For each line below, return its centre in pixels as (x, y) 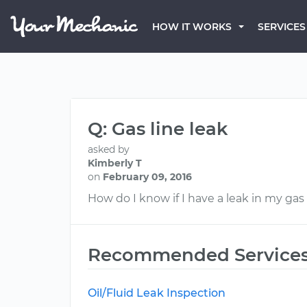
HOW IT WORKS (192, 27)
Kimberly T (115, 163)
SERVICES (282, 27)
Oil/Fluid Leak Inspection (157, 293)
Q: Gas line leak (158, 129)
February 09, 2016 (147, 177)
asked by (109, 149)
